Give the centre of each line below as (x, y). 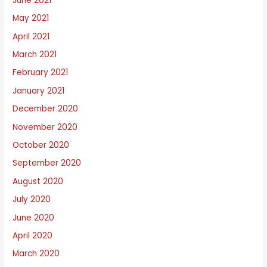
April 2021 (31, 36)
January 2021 (39, 91)
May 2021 (31, 18)
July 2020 (32, 200)
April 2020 (33, 236)
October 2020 (41, 145)
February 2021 (41, 73)
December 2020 (46, 109)
